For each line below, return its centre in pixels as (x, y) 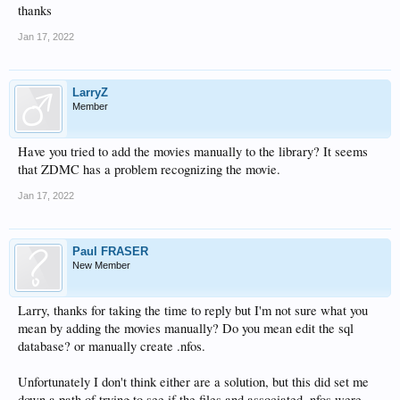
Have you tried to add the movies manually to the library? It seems (193, 151)
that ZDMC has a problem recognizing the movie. (149, 169)
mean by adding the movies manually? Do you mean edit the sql (186, 328)
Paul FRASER (110, 251)
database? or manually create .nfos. (112, 346)
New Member (101, 265)
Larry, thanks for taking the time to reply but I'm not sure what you (193, 310)
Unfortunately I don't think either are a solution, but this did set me (193, 382)
